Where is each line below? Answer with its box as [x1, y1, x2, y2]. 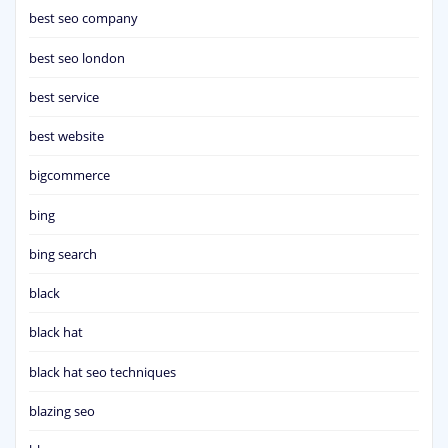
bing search [29, 244, 97, 263]
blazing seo [29, 401, 95, 420]
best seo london [29, 48, 125, 67]
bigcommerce [29, 166, 110, 185]
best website [29, 127, 104, 146]
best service [29, 87, 99, 106]
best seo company [29, 9, 138, 28]
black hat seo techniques [29, 362, 176, 381]
